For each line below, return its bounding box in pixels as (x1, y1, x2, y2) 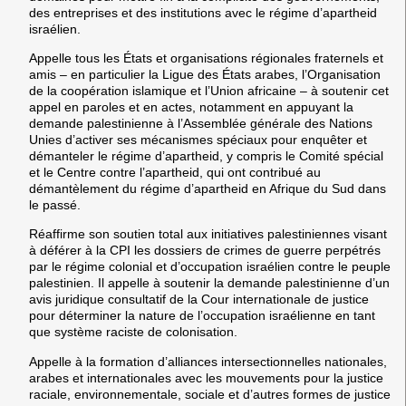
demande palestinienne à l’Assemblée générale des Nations (29, 115, 372, 130)
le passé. (29, 197, 81, 212)
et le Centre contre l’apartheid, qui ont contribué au (29, 164, 321, 179)
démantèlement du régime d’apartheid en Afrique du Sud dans (29, 180, 386, 196)
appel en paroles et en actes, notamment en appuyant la (29, 99, 353, 114)
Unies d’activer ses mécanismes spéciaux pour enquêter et (29, 131, 367, 147)
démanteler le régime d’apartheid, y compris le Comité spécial (29, 148, 383, 163)
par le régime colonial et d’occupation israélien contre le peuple (29, 259, 391, 275)
